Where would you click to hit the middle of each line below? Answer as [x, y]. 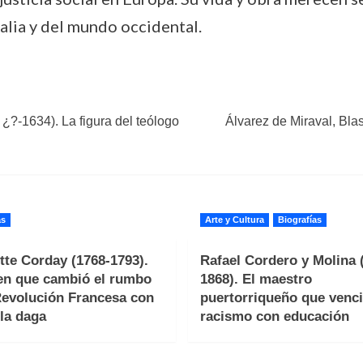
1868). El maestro [256, 279]
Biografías [299, 220]
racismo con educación [274, 316]
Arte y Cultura [234, 220]
